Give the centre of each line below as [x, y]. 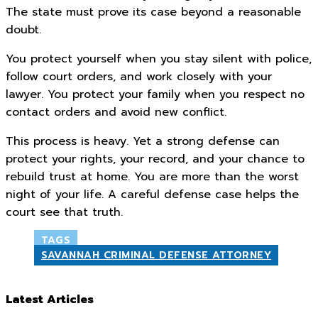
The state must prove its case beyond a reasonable [153, 12]
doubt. [23, 30]
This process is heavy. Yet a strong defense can [143, 141]
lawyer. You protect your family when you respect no [155, 94]
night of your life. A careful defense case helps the [152, 194]
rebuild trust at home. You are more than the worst [152, 177]
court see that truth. [64, 212]
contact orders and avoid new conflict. [116, 112]
